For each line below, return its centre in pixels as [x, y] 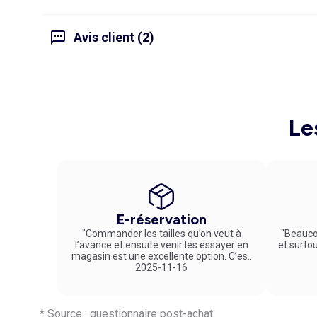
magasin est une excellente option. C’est [161, 256]
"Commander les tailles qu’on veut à [161, 233]
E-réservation [161, 219]
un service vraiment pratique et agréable [161, 267]
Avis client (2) [114, 38]
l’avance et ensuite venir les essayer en [161, 244]
